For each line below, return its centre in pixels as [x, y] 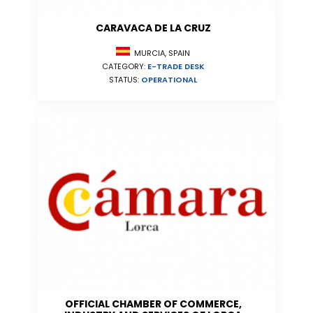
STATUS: [125, 80]
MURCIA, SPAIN [160, 53]
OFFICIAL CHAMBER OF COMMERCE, [153, 304]
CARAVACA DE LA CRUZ [153, 28]
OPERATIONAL [169, 80]
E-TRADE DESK [176, 67]
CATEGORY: [124, 67]
